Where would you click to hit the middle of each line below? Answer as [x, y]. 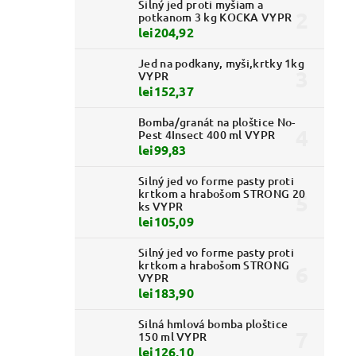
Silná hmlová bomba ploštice [213, 324]
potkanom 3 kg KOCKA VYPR [215, 17]
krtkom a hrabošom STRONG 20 [222, 194]
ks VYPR [161, 207]
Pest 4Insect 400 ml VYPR [207, 135]
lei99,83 [163, 150]
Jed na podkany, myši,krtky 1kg [222, 64]
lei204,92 [166, 33]
